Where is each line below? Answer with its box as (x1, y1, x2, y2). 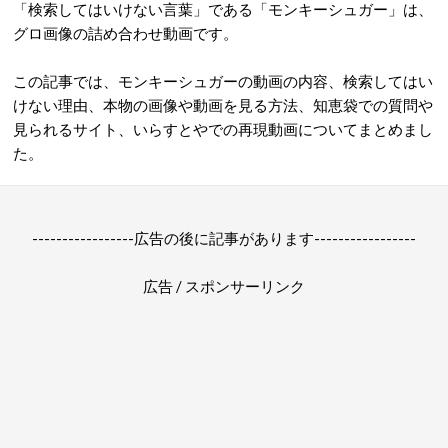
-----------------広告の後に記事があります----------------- (32, 229, 416, 247)
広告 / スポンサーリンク (143, 277, 305, 295)
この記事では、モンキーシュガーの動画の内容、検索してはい (13, 72, 433, 90)
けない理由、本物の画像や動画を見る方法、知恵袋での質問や (13, 96, 433, 114)
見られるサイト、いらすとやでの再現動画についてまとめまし (13, 120, 433, 138)
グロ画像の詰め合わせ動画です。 (13, 24, 238, 42)
